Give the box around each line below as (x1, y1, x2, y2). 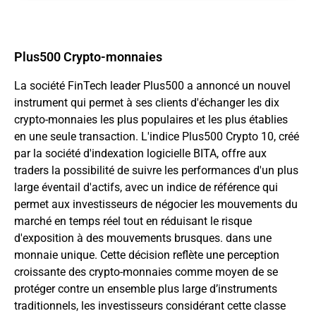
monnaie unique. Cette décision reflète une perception (14, 248, 279, 262)
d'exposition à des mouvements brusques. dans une (14, 231, 272, 245)
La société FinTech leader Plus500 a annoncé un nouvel (14, 78, 291, 92)
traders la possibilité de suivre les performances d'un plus (14, 163, 298, 177)
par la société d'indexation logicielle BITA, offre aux (14, 146, 267, 160)
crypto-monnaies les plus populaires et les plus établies (14, 112, 288, 126)
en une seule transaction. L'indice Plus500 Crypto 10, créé (14, 129, 299, 143)
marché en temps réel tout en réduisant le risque (14, 214, 252, 228)
